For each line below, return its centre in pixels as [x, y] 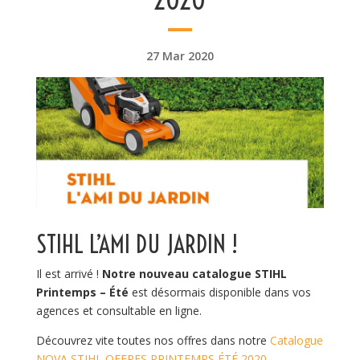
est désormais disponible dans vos [219, 292]
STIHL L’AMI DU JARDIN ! [137, 245]
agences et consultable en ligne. [119, 311]
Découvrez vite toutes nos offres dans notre [153, 341]
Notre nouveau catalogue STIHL [194, 274]
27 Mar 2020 [180, 56]
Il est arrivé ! [69, 274]
